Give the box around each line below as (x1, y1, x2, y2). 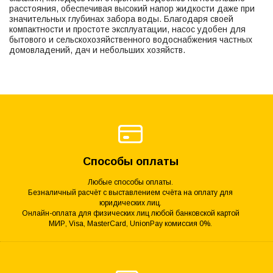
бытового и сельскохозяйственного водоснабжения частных (9, 35, 252, 45)
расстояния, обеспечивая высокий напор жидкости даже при (9, 4, 255, 14)
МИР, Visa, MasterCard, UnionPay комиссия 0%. (49, 219, 212, 228)
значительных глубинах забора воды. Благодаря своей (9, 14, 233, 24)
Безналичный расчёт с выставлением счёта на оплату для (28, 188, 233, 197)
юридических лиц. (99, 198, 161, 207)
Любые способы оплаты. (88, 177, 173, 186)
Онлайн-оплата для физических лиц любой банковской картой (21, 208, 239, 218)
